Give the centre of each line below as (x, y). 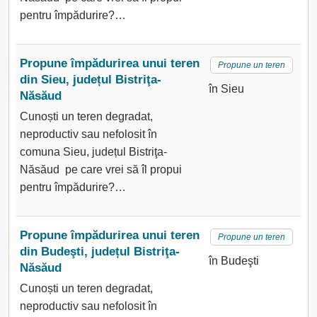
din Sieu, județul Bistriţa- (91, 80)
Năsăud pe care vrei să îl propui (101, 169)
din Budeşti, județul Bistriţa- (100, 252)
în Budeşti (234, 261)
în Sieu (226, 89)
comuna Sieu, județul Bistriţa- (93, 152)
